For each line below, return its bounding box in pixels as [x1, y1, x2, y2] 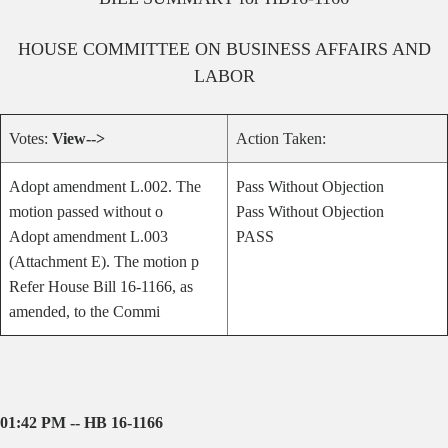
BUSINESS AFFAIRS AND [225, 39, 431, 59]
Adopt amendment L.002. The [9, 178, 201, 195]
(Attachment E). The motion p [9, 253, 199, 270]
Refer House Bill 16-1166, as [9, 278, 193, 295]
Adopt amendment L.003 [9, 228, 168, 245]
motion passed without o [9, 203, 163, 220]
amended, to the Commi [9, 303, 160, 320]
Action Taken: [236, 130, 326, 147]
